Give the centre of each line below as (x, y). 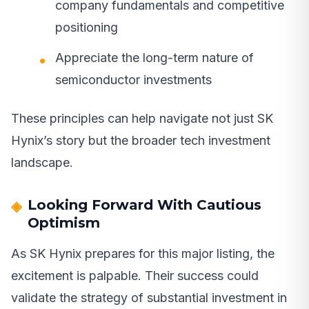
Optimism (64, 223)
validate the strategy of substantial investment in (149, 298)
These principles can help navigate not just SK (142, 119)
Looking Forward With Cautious (144, 205)
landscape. (42, 163)
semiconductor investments (133, 80)
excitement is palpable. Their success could (135, 276)
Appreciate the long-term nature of (154, 58)
